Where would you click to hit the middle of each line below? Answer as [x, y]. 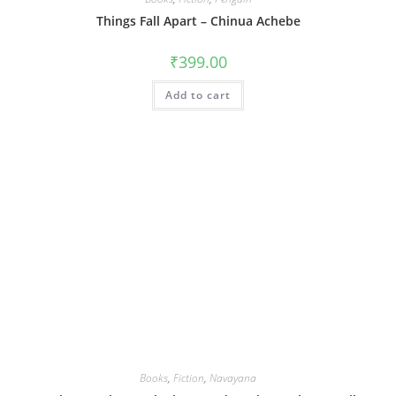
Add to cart [198, 95]
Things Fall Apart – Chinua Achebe [198, 20]
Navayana [233, 378]
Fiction [189, 378]
